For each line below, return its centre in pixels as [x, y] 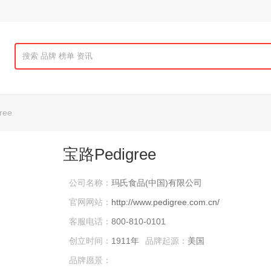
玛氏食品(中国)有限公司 [157, 183]
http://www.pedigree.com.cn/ [165, 202]
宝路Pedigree [109, 155]
